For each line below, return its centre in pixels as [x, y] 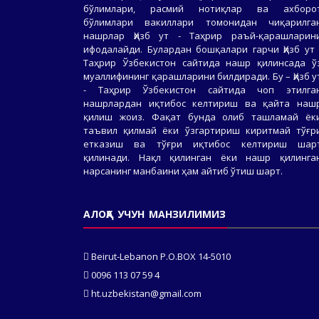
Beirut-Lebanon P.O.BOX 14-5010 [160, 257]
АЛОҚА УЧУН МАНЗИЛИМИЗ [155, 214]
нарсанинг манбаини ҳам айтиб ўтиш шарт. [183, 171]
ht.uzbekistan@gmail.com [146, 294]
